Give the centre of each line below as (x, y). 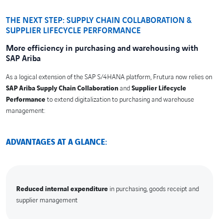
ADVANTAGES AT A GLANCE (55, 142)
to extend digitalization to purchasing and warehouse (120, 100)
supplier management (47, 200)
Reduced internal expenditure (62, 189)
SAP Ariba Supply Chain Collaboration (62, 88)
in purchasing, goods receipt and (153, 189)
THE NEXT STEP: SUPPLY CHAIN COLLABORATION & (99, 20)
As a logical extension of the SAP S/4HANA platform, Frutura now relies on (109, 77)
